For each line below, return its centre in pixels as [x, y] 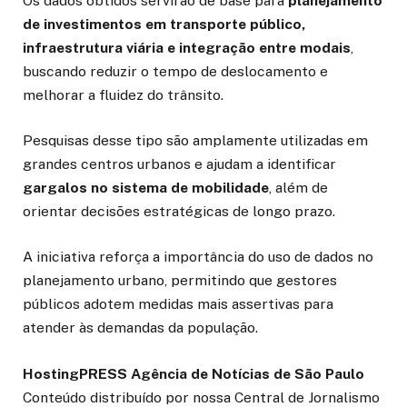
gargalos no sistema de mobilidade [146, 188]
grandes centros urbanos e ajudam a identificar [179, 164]
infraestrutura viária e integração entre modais [187, 48]
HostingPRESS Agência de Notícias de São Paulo [194, 373]
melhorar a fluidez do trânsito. [123, 95]
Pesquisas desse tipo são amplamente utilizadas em [195, 141]
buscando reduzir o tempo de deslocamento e [175, 72]
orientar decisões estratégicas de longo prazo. [179, 212]
